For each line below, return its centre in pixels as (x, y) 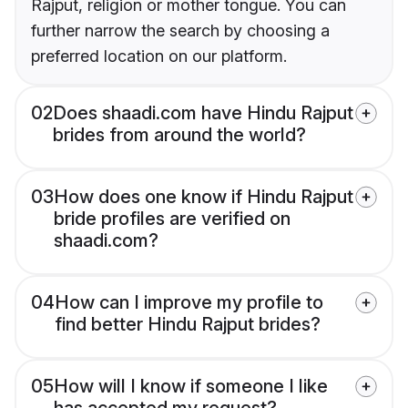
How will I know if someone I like (191, 386)
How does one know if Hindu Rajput (204, 196)
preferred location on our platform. (159, 56)
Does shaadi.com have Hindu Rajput (203, 112)
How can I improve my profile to (189, 302)
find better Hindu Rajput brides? (188, 324)
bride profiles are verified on (172, 218)
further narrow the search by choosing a (180, 30)
